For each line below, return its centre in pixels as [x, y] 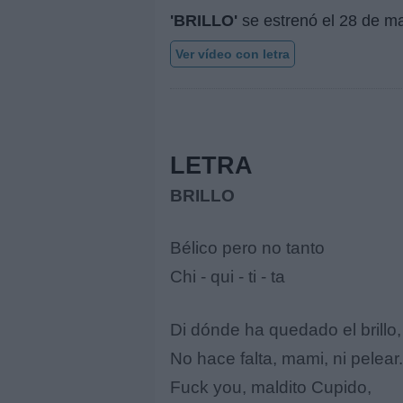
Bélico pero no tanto [247, 248]
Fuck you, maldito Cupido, [271, 387]
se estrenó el [288, 20]
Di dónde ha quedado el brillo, [286, 329]
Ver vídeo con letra [233, 54]
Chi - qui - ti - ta [228, 277]
